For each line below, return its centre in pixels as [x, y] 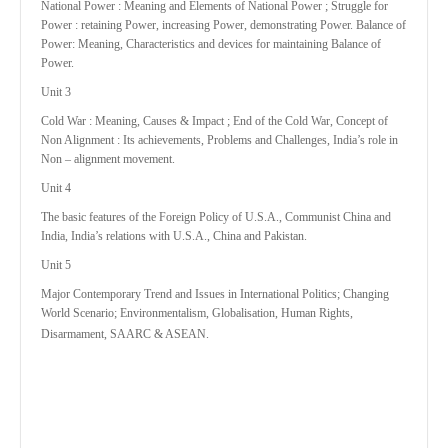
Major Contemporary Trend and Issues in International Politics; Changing [215, 294]
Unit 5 [56, 265]
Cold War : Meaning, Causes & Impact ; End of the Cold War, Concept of [214, 121]
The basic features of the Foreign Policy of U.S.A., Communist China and [216, 217]
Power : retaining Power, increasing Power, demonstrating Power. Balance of [223, 25]
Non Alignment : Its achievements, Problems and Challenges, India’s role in [219, 140]
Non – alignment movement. [108, 159]
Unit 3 [56, 92]
